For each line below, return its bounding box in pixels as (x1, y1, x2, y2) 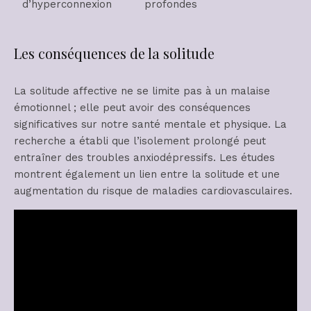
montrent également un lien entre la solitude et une (14, 167, 280, 180)
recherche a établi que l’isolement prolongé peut (14, 134, 266, 147)
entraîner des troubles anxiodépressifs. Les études (14, 151, 275, 164)
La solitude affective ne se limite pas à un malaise (14, 84, 270, 97)
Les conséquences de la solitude (14, 43, 215, 62)
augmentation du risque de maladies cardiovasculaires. (14, 184, 292, 197)
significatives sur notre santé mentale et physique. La (14, 117, 287, 131)
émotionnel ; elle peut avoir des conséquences (14, 101, 251, 114)
